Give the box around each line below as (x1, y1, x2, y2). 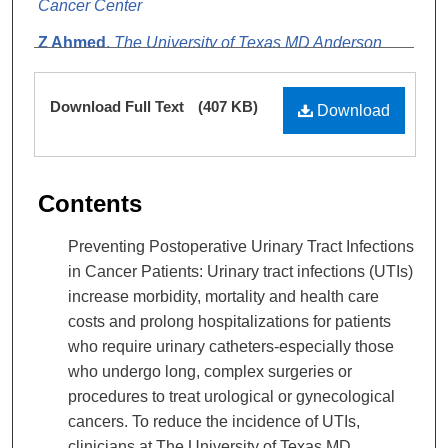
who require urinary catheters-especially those (68, 337, 394, 355)
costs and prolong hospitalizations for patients (68, 312, 391, 330)
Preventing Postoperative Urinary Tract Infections (68, 237, 414, 255)
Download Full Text (50, 97, 188, 115)
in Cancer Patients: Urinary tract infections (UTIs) (68, 262, 413, 280)
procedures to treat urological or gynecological (68, 387, 395, 405)
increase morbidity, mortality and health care (68, 287, 379, 305)
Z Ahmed (38, 33, 106, 51)
